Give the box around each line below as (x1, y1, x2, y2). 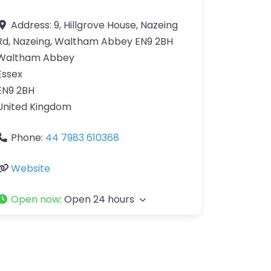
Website (11, 162, 50, 175)
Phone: (11, 131, 45, 145)
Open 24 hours (64, 192, 134, 206)
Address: (11, 18, 54, 32)
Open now (11, 192, 60, 206)
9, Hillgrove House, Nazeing (54, 18, 178, 32)
